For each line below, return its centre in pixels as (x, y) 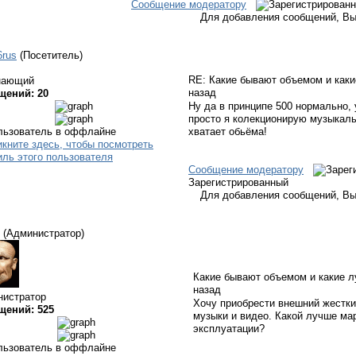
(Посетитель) (51, 55)
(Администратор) (44, 233)
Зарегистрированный (238, 182)
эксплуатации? (229, 329)
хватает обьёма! (228, 132)
